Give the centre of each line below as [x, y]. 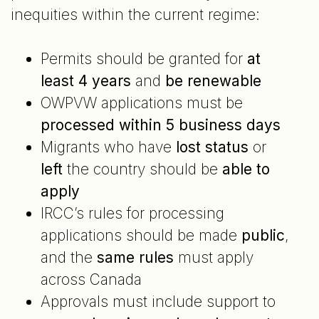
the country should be [142, 169]
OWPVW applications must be [141, 103]
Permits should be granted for [143, 58]
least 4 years [85, 80]
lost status [212, 147]
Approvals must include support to [158, 301]
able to [246, 169]
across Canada [91, 279]
